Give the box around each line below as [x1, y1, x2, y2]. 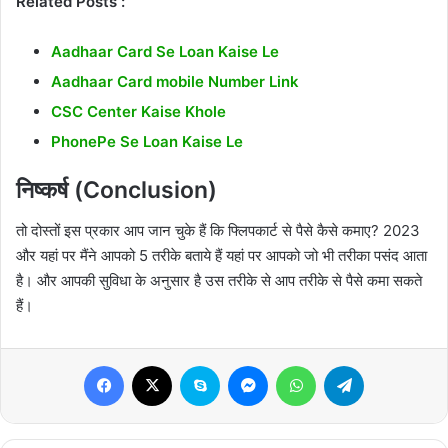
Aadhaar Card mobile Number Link [51, 72, 299, 92]
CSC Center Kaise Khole [51, 102, 226, 122]
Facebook [123, 356, 184, 373]
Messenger [267, 356, 338, 373]
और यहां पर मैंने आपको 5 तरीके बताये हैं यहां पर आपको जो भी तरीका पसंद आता [16, 245, 427, 265]
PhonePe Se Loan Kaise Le [51, 132, 243, 152]
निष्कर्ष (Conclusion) [16, 176, 217, 205]
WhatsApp [315, 356, 379, 373]
